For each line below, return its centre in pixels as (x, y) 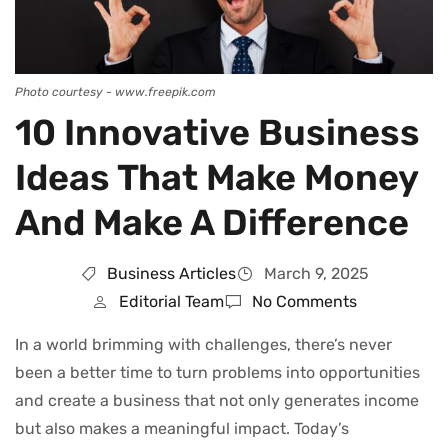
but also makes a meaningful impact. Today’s (182, 429)
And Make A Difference (212, 223)
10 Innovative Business (217, 133)
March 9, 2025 (316, 274)
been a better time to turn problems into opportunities (217, 373)
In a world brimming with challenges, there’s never (203, 345)
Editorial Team (171, 302)
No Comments (304, 302)
